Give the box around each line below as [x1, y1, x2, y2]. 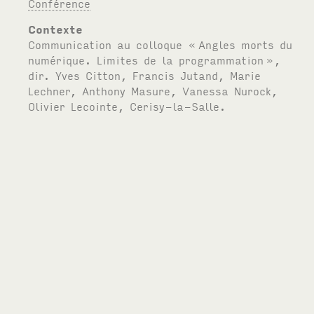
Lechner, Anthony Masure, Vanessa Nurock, [28, 83, 278, 97]
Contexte [28, 21, 83, 36]
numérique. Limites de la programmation [28, 52, 264, 67]
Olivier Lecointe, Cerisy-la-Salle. [28, 98, 226, 113]
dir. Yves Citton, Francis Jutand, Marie [28, 67, 261, 82]
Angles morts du [198, 36, 293, 51]
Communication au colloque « [28, 36, 197, 51]
